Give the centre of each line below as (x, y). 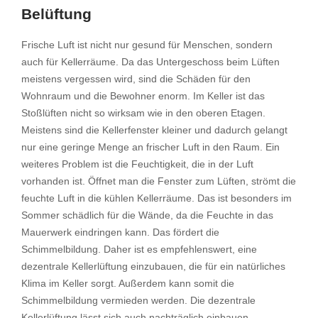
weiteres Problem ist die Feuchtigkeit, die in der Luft (137, 164)
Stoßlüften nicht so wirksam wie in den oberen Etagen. (143, 113)
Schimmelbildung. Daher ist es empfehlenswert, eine (139, 250)
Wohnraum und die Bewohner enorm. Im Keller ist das (143, 96)
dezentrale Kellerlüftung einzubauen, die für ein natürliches (153, 267)
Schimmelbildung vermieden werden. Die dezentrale (138, 301)
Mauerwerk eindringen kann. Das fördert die (120, 232)
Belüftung (56, 14)
